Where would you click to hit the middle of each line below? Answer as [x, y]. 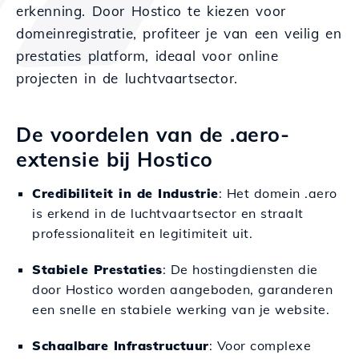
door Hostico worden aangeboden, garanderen [182, 289]
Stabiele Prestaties [97, 269]
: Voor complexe [260, 345]
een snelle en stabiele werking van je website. [181, 309]
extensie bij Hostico [115, 159]
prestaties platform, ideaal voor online [147, 56]
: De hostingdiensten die [240, 269]
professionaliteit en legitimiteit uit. [142, 233]
